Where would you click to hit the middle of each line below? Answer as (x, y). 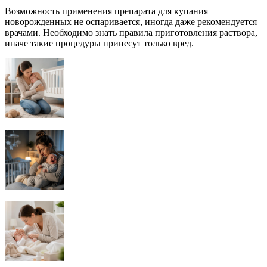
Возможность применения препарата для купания (106, 11)
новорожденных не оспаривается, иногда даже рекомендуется (131, 22)
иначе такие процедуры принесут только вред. (99, 44)
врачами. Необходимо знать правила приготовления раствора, (131, 33)
